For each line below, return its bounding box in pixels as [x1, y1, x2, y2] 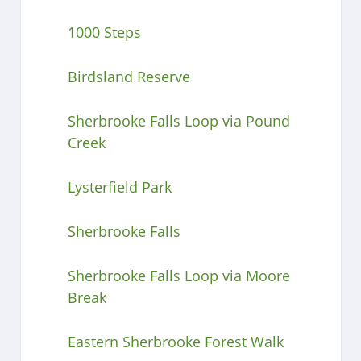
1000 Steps [67, 22, 141, 42]
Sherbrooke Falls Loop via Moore [67, 265, 290, 285]
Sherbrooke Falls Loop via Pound [67, 110, 290, 131]
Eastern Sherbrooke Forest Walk [67, 331, 284, 351]
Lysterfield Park [67, 176, 172, 197]
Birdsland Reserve [67, 66, 190, 86]
